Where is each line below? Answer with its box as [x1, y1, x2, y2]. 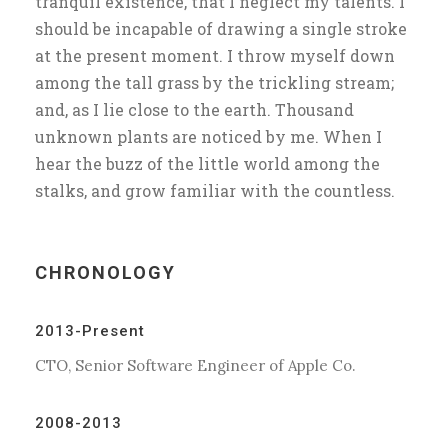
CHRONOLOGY [35, 262, 176, 284]
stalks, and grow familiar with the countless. [35, 180, 395, 202]
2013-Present [35, 322, 145, 341]
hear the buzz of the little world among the [35, 153, 380, 175]
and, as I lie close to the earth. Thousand [35, 99, 354, 121]
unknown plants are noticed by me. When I [35, 126, 382, 148]
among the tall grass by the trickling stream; [35, 72, 394, 94]
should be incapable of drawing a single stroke [35, 18, 407, 40]
